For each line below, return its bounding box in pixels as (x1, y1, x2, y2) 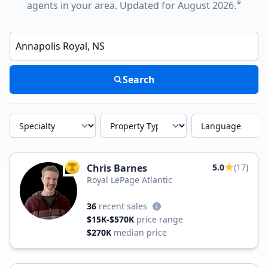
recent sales (99, 200, 147, 212)
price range (136, 214, 183, 225)
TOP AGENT (71, 164, 113, 175)
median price (114, 227, 167, 238)
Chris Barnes (87, 162, 147, 175)
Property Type (100, 112, 147, 123)
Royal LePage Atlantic (87, 174, 172, 185)
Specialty (9, 112, 39, 123)
